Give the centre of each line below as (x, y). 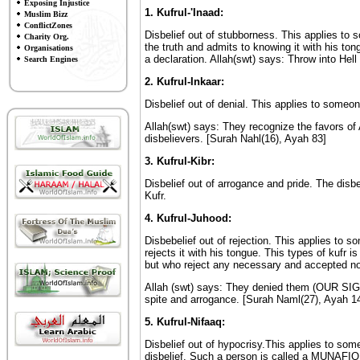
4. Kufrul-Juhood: (188, 218)
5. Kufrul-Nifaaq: (184, 322)
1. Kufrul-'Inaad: (184, 12)
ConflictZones (48, 25)
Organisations (48, 48)
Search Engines (51, 59)
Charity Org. (46, 37)
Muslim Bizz (45, 14)
